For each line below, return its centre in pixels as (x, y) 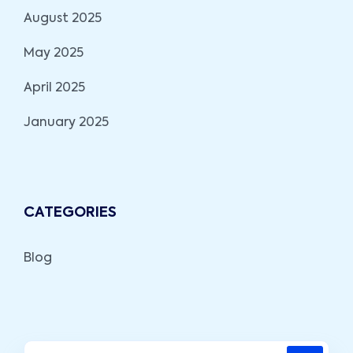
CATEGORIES (70, 212)
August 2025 (63, 19)
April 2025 (54, 88)
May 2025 (54, 53)
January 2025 (66, 123)
